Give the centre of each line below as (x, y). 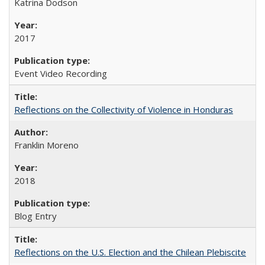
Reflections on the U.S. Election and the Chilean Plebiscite (130, 252)
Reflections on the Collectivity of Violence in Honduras (124, 109)
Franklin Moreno (46, 145)
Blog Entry (35, 216)
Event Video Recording (61, 73)
